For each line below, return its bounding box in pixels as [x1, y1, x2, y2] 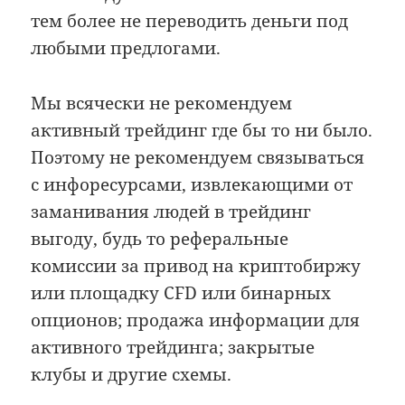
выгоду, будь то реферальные [31, 226, 289, 250]
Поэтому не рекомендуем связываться [31, 145, 365, 169]
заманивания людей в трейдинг [31, 199, 312, 223]
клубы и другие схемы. [31, 362, 232, 386]
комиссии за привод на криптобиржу [31, 253, 362, 278]
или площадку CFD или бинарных [31, 280, 332, 305]
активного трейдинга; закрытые [31, 334, 316, 359]
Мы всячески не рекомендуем [31, 90, 293, 115]
